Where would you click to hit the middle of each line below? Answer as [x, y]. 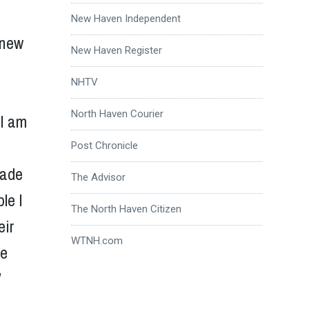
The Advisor [98, 177]
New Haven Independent [126, 18]
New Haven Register [116, 50]
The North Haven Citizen [126, 209]
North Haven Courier [117, 113]
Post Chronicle [104, 145]
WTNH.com [97, 240]
